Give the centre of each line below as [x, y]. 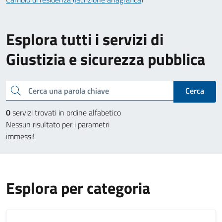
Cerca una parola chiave [13, 89]
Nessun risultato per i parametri [58, 124]
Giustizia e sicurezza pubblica [106, 59]
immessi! [20, 136]
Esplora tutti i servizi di [85, 39]
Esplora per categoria [78, 188]
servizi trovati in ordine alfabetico [66, 112]
